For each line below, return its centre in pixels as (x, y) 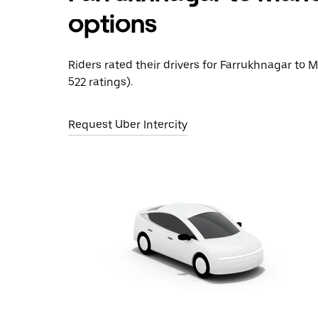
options (113, 24)
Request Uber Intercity (128, 125)
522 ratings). (100, 82)
